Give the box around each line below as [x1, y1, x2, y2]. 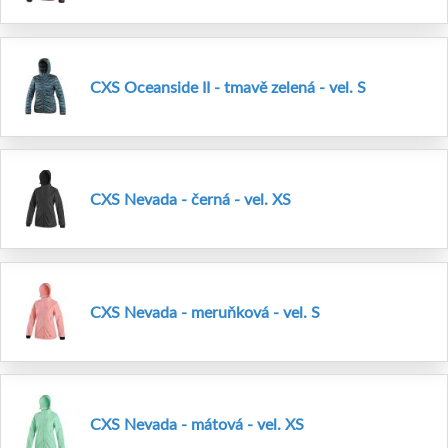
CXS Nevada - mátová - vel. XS [90, 414, 304, 434]
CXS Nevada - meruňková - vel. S [90, 301, 320, 321]
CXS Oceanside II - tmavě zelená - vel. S [90, 76, 366, 96]
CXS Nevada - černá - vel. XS [90, 189, 291, 209]
